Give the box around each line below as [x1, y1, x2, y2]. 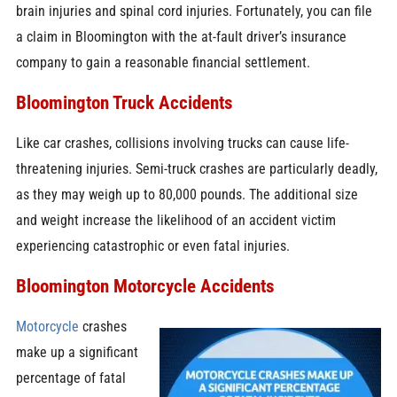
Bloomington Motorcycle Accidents [15, 275, 275, 298]
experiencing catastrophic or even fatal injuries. [15, 237, 290, 254]
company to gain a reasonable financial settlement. [15, 53, 310, 71]
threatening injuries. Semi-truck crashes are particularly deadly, [15, 160, 378, 177]
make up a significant [15, 343, 138, 361]
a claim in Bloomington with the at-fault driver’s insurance [15, 27, 346, 45]
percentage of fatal [15, 369, 126, 386]
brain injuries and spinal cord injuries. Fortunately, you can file [15, 2, 372, 19]
